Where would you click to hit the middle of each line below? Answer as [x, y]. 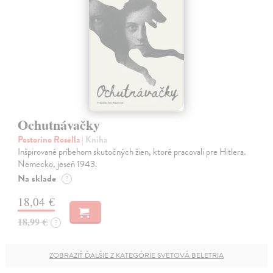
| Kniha [95, 140]
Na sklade [37, 179]
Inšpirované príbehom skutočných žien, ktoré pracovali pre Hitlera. [132, 152]
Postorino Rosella [50, 140]
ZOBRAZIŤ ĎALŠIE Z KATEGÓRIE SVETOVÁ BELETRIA [136, 256]
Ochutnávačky [59, 125]
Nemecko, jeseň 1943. [58, 164]
